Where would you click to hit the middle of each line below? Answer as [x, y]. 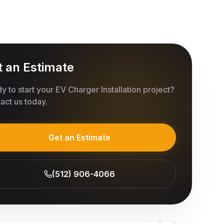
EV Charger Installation [98, 89]
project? [158, 89]
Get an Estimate [79, 137]
